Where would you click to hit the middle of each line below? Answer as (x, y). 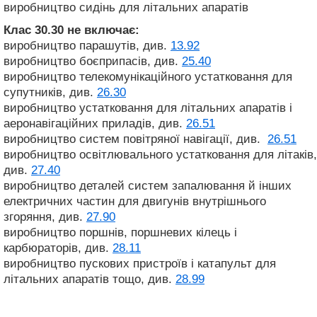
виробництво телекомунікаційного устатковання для (148, 76)
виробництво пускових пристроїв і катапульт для (140, 263)
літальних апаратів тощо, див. (90, 279)
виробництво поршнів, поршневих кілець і (120, 232)
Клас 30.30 (34, 30)
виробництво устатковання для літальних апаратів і (148, 108)
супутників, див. (50, 92)
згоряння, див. (45, 217)
